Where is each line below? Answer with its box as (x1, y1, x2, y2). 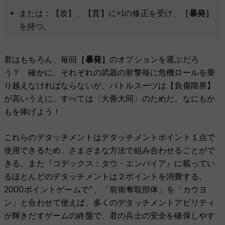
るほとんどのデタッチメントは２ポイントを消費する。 (4, 172, 207, 182)
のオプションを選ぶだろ (109, 55, 199, 65)
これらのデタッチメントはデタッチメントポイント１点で (4, 133, 215, 143)
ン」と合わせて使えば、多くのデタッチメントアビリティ (4, 198, 215, 208)
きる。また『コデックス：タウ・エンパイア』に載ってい (4, 159, 215, 169)
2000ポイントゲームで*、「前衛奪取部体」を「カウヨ (4, 185, 207, 195)
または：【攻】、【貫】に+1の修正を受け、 (19, 9, 181, 19)
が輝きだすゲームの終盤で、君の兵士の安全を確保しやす (4, 211, 215, 221)
